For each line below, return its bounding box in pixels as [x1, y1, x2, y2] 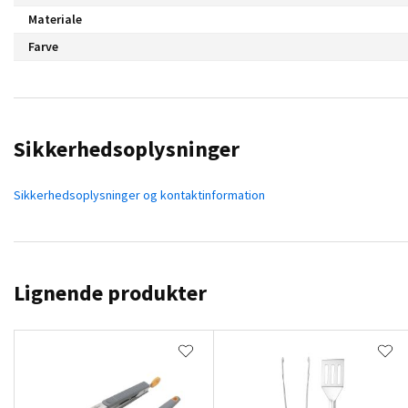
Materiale [28, 10, 82, 27]
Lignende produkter [14, 278, 207, 307]
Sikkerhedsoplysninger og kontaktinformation [14, 186, 265, 203]
